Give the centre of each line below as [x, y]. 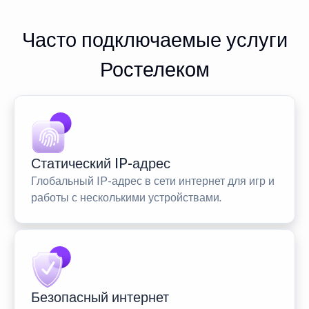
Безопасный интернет [100, 298]
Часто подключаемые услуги [154, 40]
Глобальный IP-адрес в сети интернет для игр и [153, 181]
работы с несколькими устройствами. [126, 198]
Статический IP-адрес [101, 164]
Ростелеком [154, 70]
